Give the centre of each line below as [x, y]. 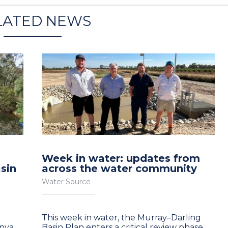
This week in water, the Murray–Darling [121, 218]
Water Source [66, 182]
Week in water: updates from [121, 158]
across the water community [119, 168]
